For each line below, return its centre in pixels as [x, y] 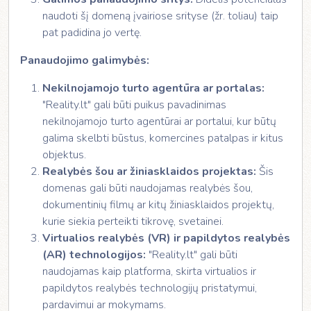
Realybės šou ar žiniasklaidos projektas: [149, 171]
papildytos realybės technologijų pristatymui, [150, 288]
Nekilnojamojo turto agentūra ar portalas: [153, 88]
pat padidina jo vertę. [92, 33]
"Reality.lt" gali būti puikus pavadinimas [134, 105]
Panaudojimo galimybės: [85, 60]
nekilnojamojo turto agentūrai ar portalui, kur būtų [159, 121]
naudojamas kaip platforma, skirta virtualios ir [149, 271]
